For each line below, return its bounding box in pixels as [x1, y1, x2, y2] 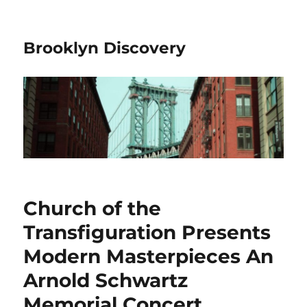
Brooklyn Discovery [23, 38, 186, 58]
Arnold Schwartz [23, 269, 188, 293]
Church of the [23, 197, 162, 221]
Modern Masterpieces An [23, 245, 274, 269]
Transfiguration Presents [23, 221, 271, 245]
